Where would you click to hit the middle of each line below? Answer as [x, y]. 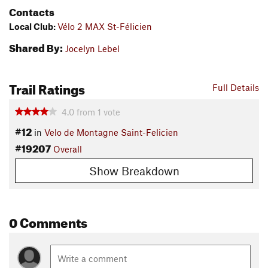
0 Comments [48, 220]
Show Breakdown [134, 170]
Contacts [32, 11]
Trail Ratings [47, 87]
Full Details [236, 88]
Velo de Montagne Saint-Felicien [111, 133]
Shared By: [36, 47]
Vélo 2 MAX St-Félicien [105, 27]
